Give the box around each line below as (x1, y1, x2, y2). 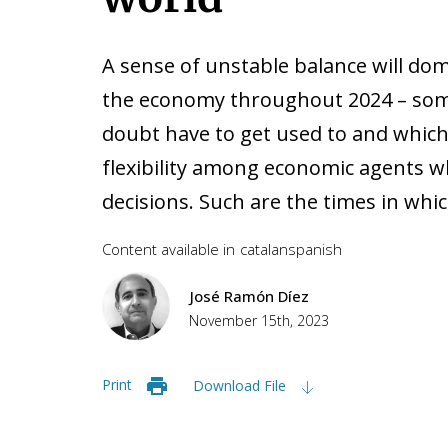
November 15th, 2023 (189, 311, 329, 330)
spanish (288, 239, 342, 259)
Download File (193, 375, 290, 395)
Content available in (102, 239, 235, 259)
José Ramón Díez (190, 286, 309, 306)
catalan (240, 239, 288, 259)
